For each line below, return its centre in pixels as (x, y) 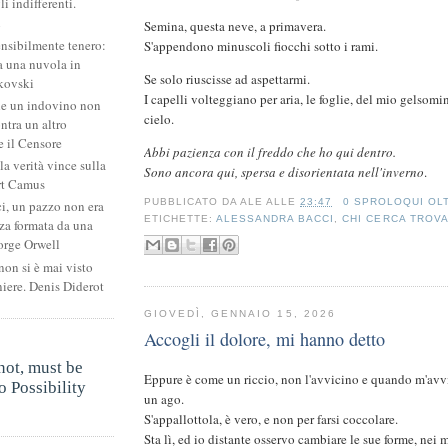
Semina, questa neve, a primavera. (235, 25)
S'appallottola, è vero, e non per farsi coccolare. (271, 419)
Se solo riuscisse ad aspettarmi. (227, 78)
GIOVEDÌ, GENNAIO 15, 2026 (240, 313)
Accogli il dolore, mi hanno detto (264, 339)
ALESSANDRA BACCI (275, 219)
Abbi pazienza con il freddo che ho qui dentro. (270, 151)
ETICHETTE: (180, 219)
